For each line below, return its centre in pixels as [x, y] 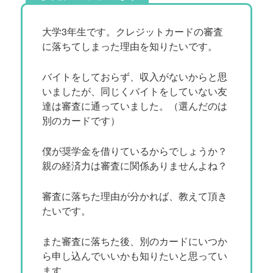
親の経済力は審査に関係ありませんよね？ [135, 165]
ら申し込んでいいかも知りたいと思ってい [135, 255]
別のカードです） [81, 120]
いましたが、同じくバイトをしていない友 [135, 91]
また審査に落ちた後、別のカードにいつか [135, 241]
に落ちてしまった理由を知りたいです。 [130, 46]
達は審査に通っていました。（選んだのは [135, 105]
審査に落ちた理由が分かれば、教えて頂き [135, 196]
